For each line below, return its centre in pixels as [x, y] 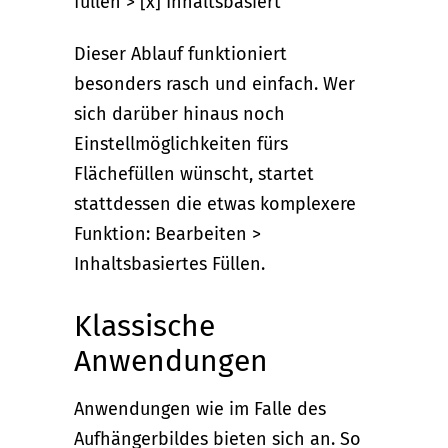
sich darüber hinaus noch [179, 114]
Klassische [144, 326]
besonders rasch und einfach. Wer [214, 84]
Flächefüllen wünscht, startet [194, 174]
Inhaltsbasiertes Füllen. [169, 264]
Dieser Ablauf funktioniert [180, 54]
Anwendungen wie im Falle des [200, 409]
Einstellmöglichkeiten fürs [181, 144]
